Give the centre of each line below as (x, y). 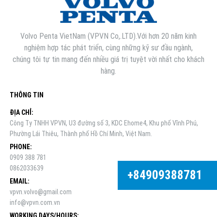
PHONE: (21, 147)
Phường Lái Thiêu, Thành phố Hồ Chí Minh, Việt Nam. (81, 134)
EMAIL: (20, 181)
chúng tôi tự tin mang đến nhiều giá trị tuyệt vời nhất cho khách (108, 60)
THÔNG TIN (27, 95)
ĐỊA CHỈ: (22, 113)
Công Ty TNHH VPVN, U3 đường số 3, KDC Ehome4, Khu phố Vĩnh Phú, (104, 123)
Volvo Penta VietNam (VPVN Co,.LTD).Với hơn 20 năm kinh (108, 36)
